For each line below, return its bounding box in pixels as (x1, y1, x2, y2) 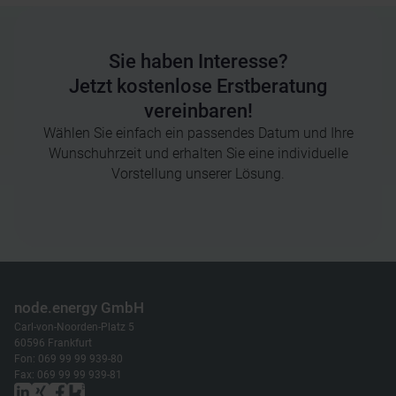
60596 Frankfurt (14, 336, 92, 349)
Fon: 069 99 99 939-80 (14, 352, 123, 365)
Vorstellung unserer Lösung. (111, 164, 285, 182)
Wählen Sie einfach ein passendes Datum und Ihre (42, 124, 354, 141)
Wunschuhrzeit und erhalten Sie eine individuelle (48, 144, 348, 162)
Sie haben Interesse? (108, 49, 288, 72)
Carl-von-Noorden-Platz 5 (14, 320, 134, 333)
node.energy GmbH (14, 298, 144, 316)
